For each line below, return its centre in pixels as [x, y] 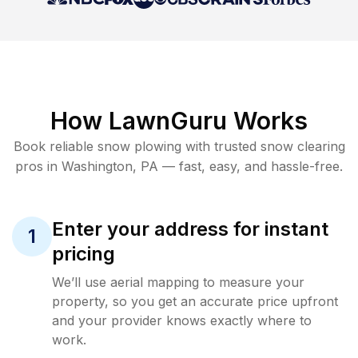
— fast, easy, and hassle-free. [251, 166]
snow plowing [139, 146]
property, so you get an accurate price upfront [195, 301]
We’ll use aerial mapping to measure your [178, 282]
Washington [97, 166]
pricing [84, 254]
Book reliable [55, 146]
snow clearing [302, 146]
